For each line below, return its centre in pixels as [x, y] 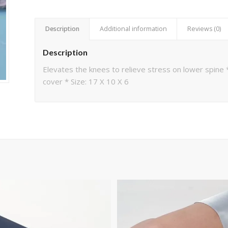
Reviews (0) [204, 29]
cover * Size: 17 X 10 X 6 [86, 82]
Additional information [134, 29]
